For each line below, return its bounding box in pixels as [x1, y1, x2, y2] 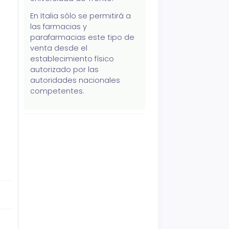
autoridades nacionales [30, 75, 121, 86]
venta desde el [30, 43, 88, 54]
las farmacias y [30, 21, 87, 32]
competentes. [30, 86, 85, 97]
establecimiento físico [30, 54, 114, 64]
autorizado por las [30, 64, 99, 75]
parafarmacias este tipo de [30, 32, 135, 43]
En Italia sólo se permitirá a [30, 11, 131, 21]
